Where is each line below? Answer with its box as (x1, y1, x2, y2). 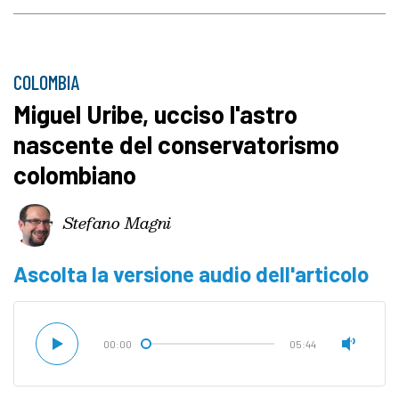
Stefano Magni (63, 208, 171, 235)
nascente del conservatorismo (13, 129, 339, 160)
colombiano (13, 159, 136, 191)
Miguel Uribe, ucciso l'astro (13, 99, 297, 130)
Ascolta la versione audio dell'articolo (13, 261, 369, 288)
